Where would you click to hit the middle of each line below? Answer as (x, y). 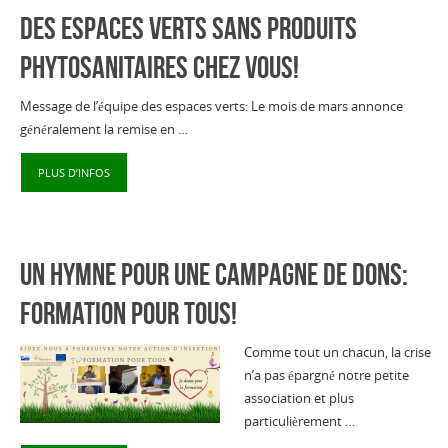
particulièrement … (299, 421)
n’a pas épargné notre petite (326, 375)
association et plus (298, 398)
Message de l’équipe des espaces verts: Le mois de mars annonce (211, 106)
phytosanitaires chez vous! (159, 67)
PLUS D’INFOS (73, 173)
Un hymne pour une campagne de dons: (213, 274)
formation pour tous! (128, 313)
